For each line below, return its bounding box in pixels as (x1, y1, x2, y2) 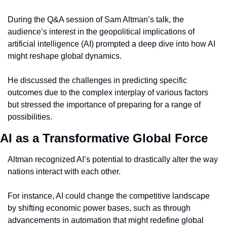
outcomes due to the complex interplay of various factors (8, 88, 208, 97)
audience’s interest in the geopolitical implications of (8, 27, 195, 36)
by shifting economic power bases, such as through (8, 204, 191, 213)
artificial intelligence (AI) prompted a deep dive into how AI (8, 40, 215, 49)
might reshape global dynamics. (8, 52, 122, 61)
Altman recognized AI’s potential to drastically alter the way (8, 155, 218, 164)
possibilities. (8, 112, 52, 122)
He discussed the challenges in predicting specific (8, 76, 187, 85)
